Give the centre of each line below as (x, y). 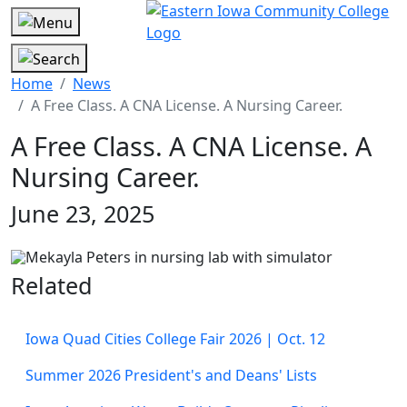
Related (52, 286)
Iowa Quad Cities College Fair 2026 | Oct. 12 (175, 339)
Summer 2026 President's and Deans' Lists (171, 376)
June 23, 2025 (83, 213)
